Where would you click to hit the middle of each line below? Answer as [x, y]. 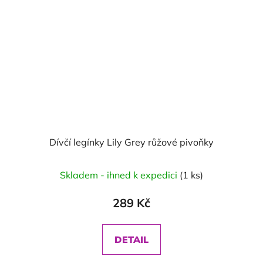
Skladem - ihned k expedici [120, 175]
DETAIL [131, 240]
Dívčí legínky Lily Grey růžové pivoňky [131, 142]
